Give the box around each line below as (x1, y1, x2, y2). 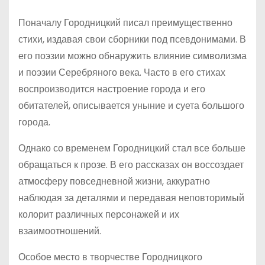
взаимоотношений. (18, 224, 101, 238)
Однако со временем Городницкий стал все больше (18, 141, 245, 155)
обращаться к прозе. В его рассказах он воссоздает (18, 158, 244, 172)
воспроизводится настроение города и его (18, 82, 205, 96)
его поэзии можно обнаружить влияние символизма (18, 49, 247, 63)
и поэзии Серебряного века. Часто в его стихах (18, 66, 225, 79)
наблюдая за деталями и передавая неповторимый (18, 191, 244, 205)
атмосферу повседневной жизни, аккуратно (18, 174, 210, 188)
